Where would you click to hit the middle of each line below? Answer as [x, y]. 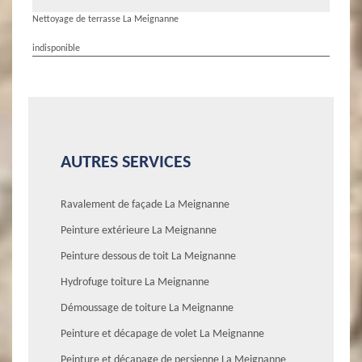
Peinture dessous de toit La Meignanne [148, 256]
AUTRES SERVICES [126, 162]
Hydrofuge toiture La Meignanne [135, 282]
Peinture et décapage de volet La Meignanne [162, 334]
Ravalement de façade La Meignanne [145, 204]
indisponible [56, 48]
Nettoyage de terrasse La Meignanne [105, 19]
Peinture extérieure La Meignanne [139, 230]
